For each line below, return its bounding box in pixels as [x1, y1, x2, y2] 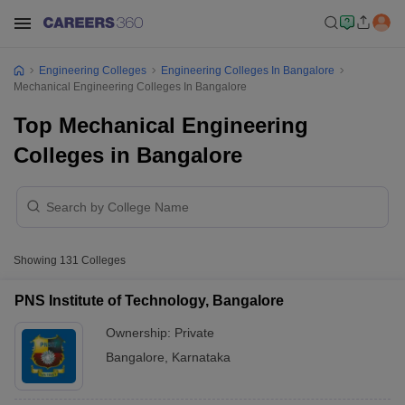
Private [174, 325, 214, 340]
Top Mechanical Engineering [14, 113, 308, 137]
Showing [14, 254, 60, 267]
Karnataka [172, 350, 231, 364]
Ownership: [106, 325, 174, 340]
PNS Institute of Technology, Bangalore [14, 293, 284, 308]
